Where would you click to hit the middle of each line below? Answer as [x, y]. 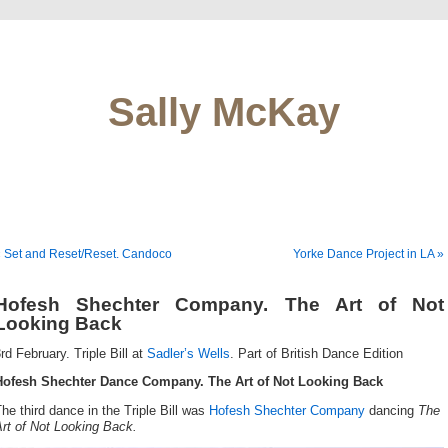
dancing [391, 410]
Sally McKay [224, 112]
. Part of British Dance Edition [316, 353]
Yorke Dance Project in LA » [368, 254]
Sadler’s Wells [188, 353]
